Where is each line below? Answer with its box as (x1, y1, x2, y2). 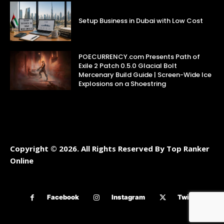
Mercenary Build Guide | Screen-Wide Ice (78, 69, 212, 79)
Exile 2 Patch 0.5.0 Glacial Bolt (78, 60, 177, 70)
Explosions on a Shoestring (78, 78, 166, 88)
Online (10, 155, 33, 165)
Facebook (46, 193, 79, 201)
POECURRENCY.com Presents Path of (78, 51, 200, 61)
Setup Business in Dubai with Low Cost (78, 16, 203, 26)
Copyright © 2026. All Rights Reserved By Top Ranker (10, 143, 209, 153)
